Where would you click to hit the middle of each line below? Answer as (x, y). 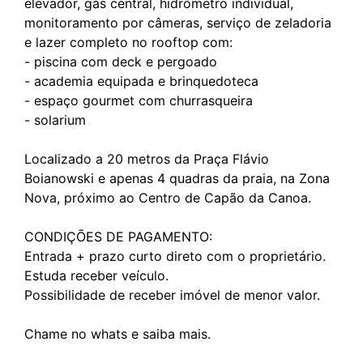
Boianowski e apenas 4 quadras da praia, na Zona (177, 178)
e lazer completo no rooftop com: (128, 42)
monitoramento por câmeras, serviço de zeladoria (178, 22)
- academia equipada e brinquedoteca (141, 81)
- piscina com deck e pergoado (121, 61)
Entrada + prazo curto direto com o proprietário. (175, 256)
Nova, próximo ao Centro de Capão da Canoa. (168, 197)
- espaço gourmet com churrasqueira (139, 100)
